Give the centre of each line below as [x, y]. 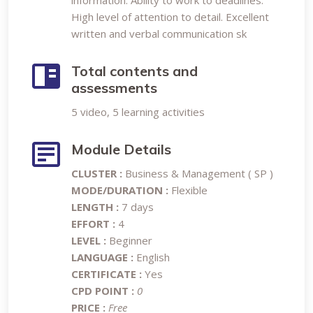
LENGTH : [95, 207]
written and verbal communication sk [159, 34]
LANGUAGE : [102, 257]
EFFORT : [95, 224]
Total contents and [134, 71]
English [152, 257]
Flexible [188, 190]
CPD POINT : [104, 291]
